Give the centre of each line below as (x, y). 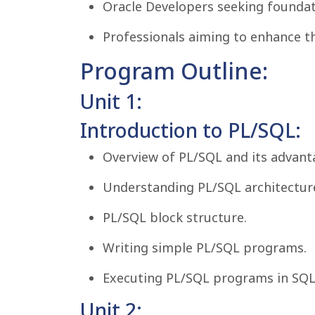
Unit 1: (111, 101)
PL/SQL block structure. (175, 217)
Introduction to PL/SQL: (191, 130)
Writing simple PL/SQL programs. (205, 247)
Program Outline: (174, 71)
